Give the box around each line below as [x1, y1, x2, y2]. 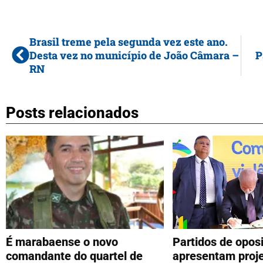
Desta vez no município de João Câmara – [29, 48, 239, 62]
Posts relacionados [6, 104, 139, 122]
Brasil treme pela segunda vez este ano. [29, 35, 228, 49]
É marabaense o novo [6, 234, 118, 249]
